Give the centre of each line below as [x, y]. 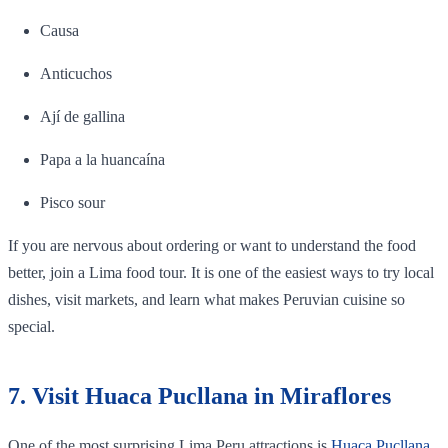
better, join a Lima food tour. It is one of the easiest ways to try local [221, 272]
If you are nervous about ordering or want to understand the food [212, 245]
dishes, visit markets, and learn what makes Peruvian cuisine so [206, 299]
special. [31, 326]
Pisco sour [72, 202]
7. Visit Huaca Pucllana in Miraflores [199, 395]
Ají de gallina [82, 116]
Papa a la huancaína [102, 159]
